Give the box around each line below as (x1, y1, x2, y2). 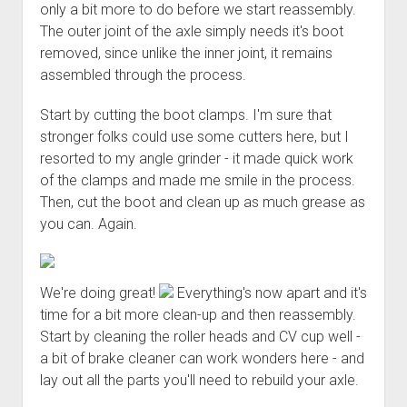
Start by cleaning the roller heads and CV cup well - (39, 327, 361, 345)
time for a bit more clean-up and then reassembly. (39, 305, 356, 323)
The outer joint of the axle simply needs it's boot (39, 22, 343, 40)
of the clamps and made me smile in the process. (39, 171, 355, 189)
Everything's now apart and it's (173, 283, 367, 302)
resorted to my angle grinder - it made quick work (39, 149, 353, 167)
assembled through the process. (39, 65, 246, 84)
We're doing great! (39, 283, 159, 302)
